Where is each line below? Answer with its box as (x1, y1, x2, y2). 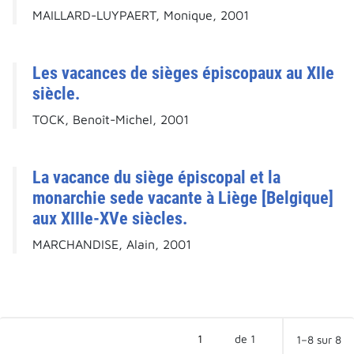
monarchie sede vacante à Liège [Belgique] (32, 187, 333, 209)
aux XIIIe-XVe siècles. (32, 208, 187, 229)
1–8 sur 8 (296, 333, 341, 347)
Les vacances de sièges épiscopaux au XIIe (32, 62, 334, 84)
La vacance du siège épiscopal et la (32, 167, 281, 188)
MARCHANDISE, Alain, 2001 (32, 237, 191, 252)
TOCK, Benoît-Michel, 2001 (32, 112, 189, 127)
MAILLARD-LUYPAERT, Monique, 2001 (32, 8, 249, 23)
